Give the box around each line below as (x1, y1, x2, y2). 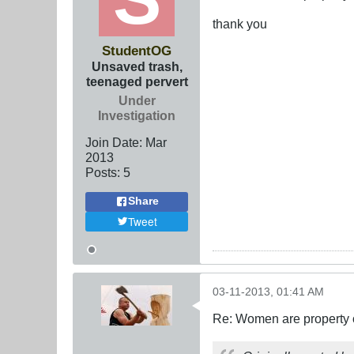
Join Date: (85, 134, 142, 149)
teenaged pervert (85, 73, 188, 88)
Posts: (85, 164, 120, 179)
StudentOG (102, 42, 171, 58)
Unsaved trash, (91, 58, 183, 73)
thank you (213, 16, 267, 31)
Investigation (98, 107, 175, 122)
